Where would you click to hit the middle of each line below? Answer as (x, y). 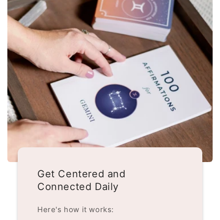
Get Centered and (81, 174)
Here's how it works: (75, 210)
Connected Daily (78, 187)
